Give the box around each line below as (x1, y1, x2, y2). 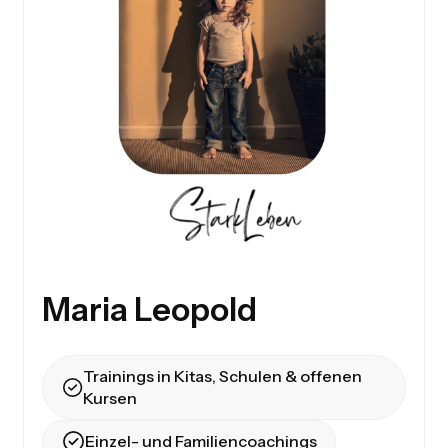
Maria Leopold (42, 289, 258, 329)
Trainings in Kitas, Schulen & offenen (82, 366, 362, 387)
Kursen (82, 388, 137, 409)
